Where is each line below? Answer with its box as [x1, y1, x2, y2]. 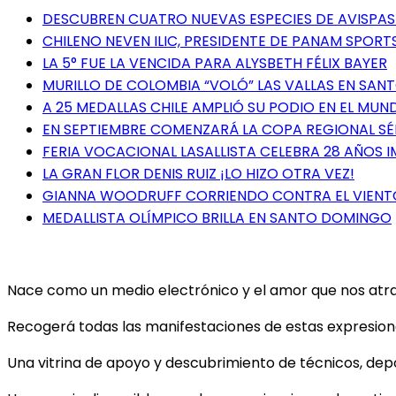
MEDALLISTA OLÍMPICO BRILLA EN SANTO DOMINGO [42, 207, 392, 228]
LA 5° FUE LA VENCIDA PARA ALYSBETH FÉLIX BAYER [42, 52, 387, 73]
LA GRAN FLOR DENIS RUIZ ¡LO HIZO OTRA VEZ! [42, 163, 354, 184]
